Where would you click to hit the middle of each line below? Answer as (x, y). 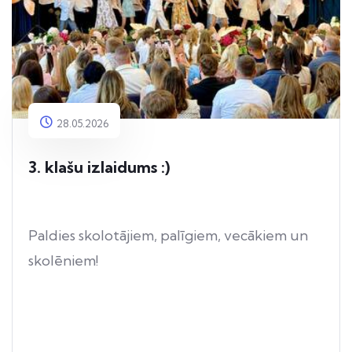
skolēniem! (63, 261)
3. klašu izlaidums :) (99, 167)
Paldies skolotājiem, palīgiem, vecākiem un (168, 236)
